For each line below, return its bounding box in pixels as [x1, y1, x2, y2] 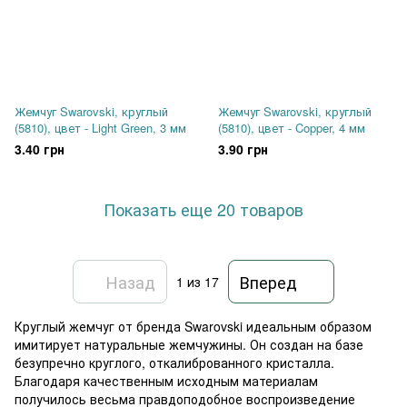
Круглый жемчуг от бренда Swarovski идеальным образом [15, 317, 372, 335]
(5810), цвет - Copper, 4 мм [218, 119, 365, 136]
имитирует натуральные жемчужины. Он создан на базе [15, 335, 363, 353]
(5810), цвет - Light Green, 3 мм [15, 119, 186, 136]
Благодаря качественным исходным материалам [15, 372, 318, 390]
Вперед [240, 269, 297, 293]
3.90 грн [218, 140, 268, 158]
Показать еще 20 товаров [104, 196, 303, 221]
